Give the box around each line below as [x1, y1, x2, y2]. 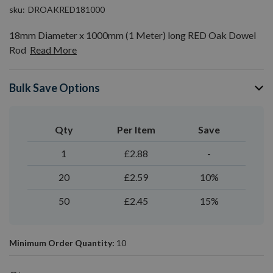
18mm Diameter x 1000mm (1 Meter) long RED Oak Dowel [9, 29, 256, 41]
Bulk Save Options [9, 81, 100, 94]
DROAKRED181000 [28, 4, 105, 15]
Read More [30, 44, 77, 55]
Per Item [117, 124, 156, 135]
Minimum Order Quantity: [9, 238, 115, 248]
